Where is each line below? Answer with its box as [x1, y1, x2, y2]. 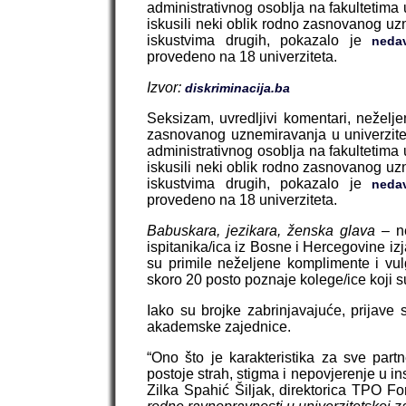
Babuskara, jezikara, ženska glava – [147, 223, 397, 239]
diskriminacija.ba [185, 81, 290, 96]
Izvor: [147, 80, 185, 96]
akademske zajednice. [147, 319, 291, 335]
